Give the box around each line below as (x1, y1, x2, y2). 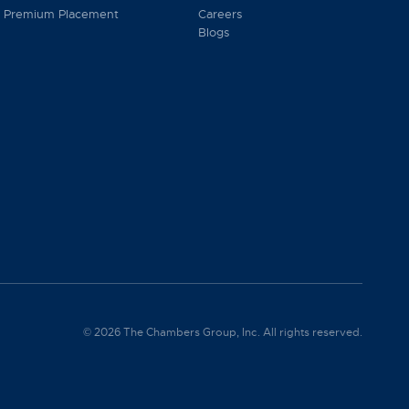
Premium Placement (4, 6, 120, 22)
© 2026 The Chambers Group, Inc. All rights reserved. (82, 325, 362, 340)
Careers (197, 6, 242, 22)
